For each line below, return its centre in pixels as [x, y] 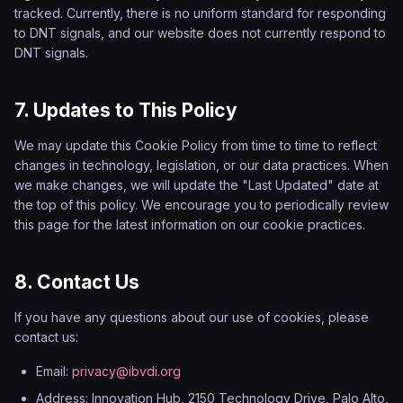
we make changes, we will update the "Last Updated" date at [197, 185]
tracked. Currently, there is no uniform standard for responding [200, 13]
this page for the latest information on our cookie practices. [190, 224]
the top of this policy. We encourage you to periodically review [201, 205]
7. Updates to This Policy [126, 110]
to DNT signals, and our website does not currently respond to [200, 33]
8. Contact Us [77, 282]
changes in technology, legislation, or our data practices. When [201, 165]
